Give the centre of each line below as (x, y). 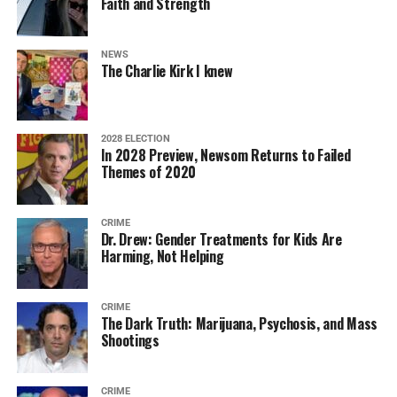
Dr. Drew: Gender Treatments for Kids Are (221, 239)
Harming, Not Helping (162, 256)
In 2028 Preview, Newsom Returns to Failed (226, 155)
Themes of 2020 (148, 172)
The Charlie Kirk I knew (167, 71)
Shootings (130, 340)
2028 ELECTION (135, 139)
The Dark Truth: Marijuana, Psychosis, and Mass (239, 323)
